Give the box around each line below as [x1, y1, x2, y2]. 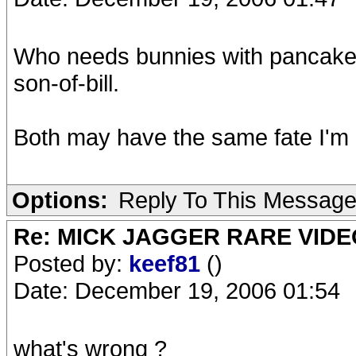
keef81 [129, 250, 207, 277]
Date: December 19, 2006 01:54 [14, 277, 340, 304]
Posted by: [14, 250, 129, 277]
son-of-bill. [14, 70, 119, 96]
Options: [12, 187, 108, 213]
